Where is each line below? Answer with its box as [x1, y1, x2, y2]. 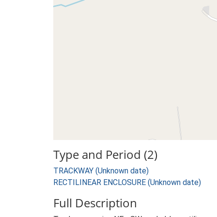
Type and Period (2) [53, 146, 157, 162]
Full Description [53, 195, 137, 211]
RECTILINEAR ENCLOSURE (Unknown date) [53, 178, 201, 187]
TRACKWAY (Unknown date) [53, 166, 149, 175]
